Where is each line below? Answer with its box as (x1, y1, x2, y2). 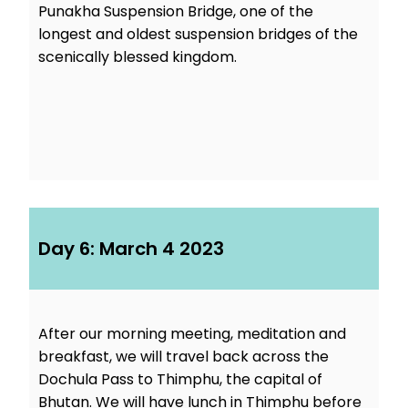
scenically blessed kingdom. (38, 46, 237, 68)
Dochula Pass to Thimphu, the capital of (38, 369, 322, 391)
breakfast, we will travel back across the (38, 346, 329, 368)
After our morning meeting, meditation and (38, 323, 346, 345)
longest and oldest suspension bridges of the (38, 24, 358, 46)
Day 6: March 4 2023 (38, 236, 224, 262)
